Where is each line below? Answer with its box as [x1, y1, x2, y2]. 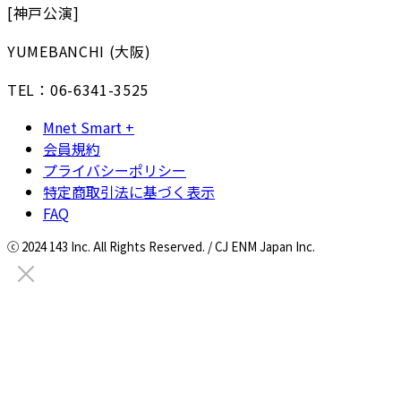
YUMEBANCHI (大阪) [7, 40, 151, 63]
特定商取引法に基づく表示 [43, 181, 215, 203]
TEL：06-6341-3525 [7, 79, 149, 101]
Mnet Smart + [43, 116, 134, 139]
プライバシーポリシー [43, 159, 186, 182]
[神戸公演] [7, 2, 80, 24]
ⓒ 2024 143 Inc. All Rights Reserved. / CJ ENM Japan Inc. [7, 238, 315, 256]
